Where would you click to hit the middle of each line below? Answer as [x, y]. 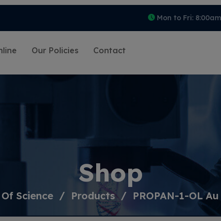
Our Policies [55, 50]
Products [93, 196]
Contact [110, 50]
